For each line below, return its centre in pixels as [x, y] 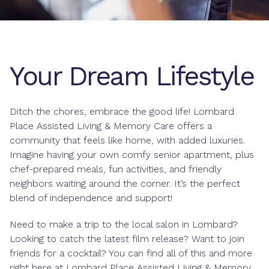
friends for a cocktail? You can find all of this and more [131, 253]
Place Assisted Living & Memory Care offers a [111, 126]
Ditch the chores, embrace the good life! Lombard [122, 111]
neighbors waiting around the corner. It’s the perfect [125, 183]
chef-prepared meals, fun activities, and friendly [116, 169]
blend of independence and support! [91, 198]
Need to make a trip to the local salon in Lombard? [124, 224]
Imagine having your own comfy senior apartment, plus [132, 155]
